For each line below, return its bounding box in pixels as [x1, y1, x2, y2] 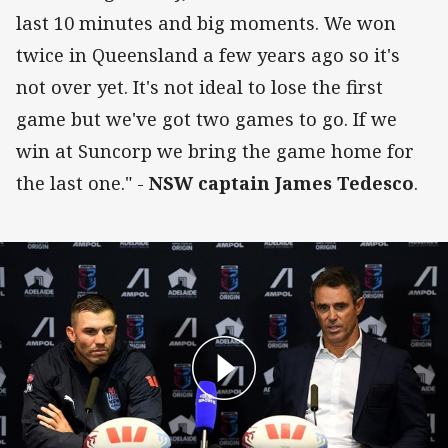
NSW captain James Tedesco [149, 170, 414, 195]
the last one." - [16, 170, 149, 195]
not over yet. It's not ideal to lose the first [16, 74, 383, 99]
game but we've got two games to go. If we [16, 106, 397, 131]
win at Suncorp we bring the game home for [16, 138, 414, 163]
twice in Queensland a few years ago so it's [16, 42, 400, 67]
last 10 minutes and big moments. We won [16, 10, 396, 35]
